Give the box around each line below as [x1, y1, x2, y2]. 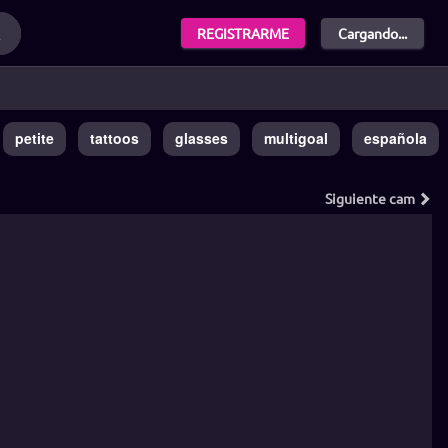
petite [15, 128, 54, 148]
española [364, 128, 427, 148]
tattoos [90, 128, 139, 148]
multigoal [264, 128, 328, 148]
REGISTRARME [197, 23, 290, 42]
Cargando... [338, 23, 408, 42]
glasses [175, 128, 228, 148]
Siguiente [325, 188, 389, 207]
